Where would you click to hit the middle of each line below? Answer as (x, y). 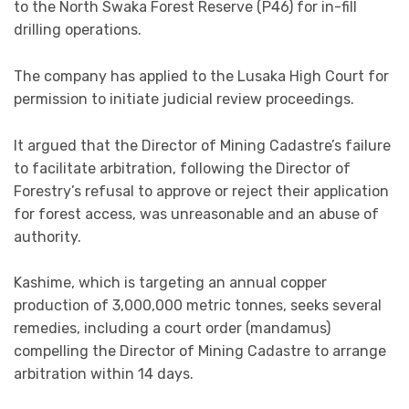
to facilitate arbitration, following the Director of (182, 168)
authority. (47, 236)
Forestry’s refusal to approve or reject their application (201, 191)
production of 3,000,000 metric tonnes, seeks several (198, 306)
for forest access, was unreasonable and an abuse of (196, 214)
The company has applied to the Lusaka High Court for (201, 77)
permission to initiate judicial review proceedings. (184, 100)
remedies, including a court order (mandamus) (172, 329)
